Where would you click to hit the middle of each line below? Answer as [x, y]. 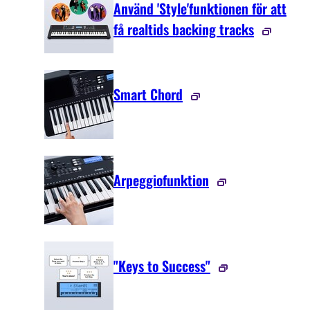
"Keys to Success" [162, 266]
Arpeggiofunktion [161, 180]
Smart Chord [148, 94]
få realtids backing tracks [184, 29]
